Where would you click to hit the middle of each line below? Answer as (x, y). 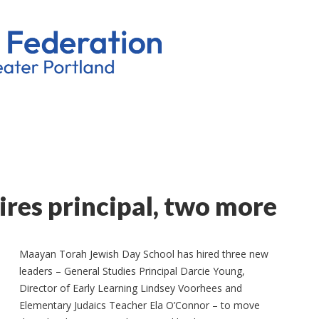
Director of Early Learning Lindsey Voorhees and (131, 288)
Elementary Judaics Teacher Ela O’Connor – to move (140, 305)
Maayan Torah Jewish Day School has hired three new (144, 254)
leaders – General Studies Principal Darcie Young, (132, 271)
